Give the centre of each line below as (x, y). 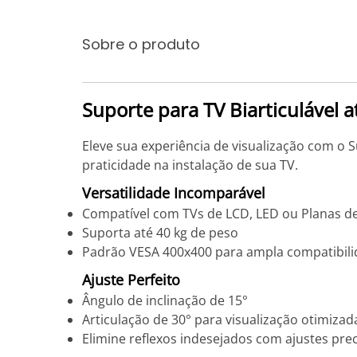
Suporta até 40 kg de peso (160, 233)
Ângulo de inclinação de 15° (165, 300)
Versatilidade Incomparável (174, 193)
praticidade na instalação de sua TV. (190, 165)
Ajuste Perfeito (131, 280)
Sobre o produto (141, 44)
